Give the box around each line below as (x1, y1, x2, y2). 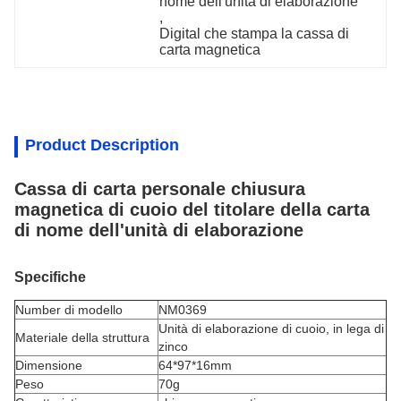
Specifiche (14, 269, 86, 285)
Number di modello (15, 303, 123, 317)
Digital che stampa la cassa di (159, 26, 350, 41)
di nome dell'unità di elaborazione (14, 220, 303, 240)
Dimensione (15, 358, 82, 372)
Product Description (25, 136, 179, 154)
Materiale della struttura (15, 330, 149, 345)
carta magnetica (159, 42, 261, 57)
